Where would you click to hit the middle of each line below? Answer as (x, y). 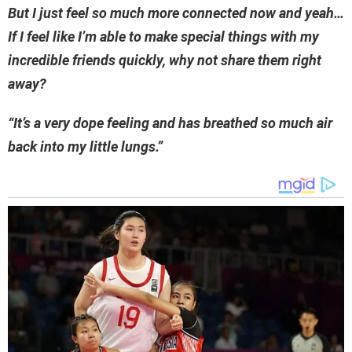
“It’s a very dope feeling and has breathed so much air (170, 123)
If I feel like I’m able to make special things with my (163, 37)
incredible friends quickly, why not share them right (165, 60)
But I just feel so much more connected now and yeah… (176, 13)
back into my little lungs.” (85, 147)
